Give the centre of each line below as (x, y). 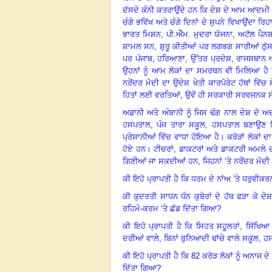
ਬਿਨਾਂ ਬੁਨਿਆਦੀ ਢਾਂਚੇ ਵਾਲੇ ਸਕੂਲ (210, 238)
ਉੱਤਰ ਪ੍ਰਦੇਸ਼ (209, 58)
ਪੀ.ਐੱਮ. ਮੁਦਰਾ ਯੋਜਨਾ (199, 34)
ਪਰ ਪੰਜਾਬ (138, 58)
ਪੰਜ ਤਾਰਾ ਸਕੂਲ (181, 124)
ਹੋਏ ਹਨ (134, 149)
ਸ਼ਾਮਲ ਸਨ (139, 46)
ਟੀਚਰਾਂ (164, 149)
